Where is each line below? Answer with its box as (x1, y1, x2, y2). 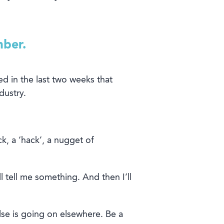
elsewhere (57, 210, 100, 219)
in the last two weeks (8, 75, 94, 85)
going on (20, 210, 57, 219)
